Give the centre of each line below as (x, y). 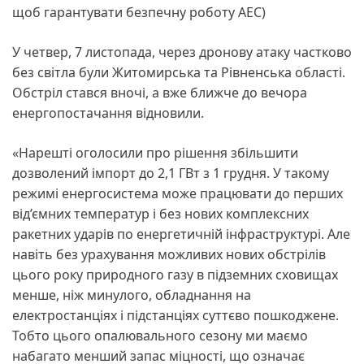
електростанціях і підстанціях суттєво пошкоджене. (175, 316)
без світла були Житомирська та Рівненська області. (179, 73)
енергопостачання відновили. (110, 113)
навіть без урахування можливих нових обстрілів (169, 255)
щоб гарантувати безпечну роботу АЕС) (139, 13)
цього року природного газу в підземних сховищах (175, 275)
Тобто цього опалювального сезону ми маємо (160, 336)
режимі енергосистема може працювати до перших (178, 194)
